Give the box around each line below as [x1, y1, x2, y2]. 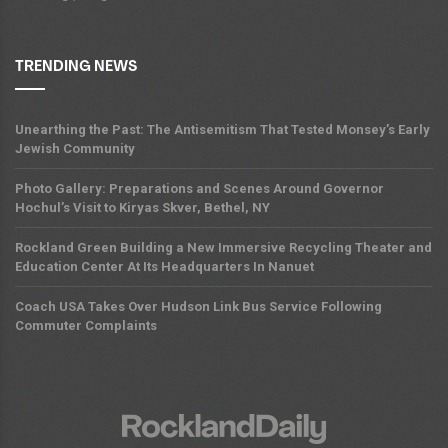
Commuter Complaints [15, 317, 157, 333]
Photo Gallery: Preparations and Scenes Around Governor [15, 180, 384, 196]
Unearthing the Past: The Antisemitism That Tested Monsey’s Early [15, 121, 430, 137]
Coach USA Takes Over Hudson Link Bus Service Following [15, 298, 382, 314]
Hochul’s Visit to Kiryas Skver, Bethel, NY [15, 199, 270, 215]
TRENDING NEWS [15, 59, 137, 75]
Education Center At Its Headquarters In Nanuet [15, 258, 314, 274]
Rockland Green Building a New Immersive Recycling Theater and [15, 239, 432, 255]
